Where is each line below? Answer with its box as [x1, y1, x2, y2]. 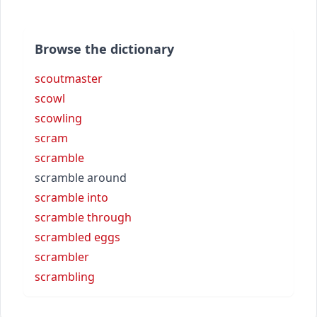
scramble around [35, 169, 127, 185]
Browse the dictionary [35, 40, 174, 57]
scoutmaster [35, 70, 103, 86]
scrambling [35, 268, 95, 284]
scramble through [35, 209, 132, 225]
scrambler [35, 248, 89, 265]
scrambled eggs [35, 229, 120, 245]
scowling [35, 110, 82, 126]
